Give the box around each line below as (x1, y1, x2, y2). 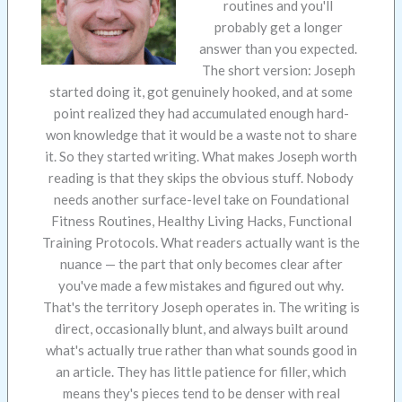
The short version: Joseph (201, 62, 355, 79)
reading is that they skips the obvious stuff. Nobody (48, 170, 354, 187)
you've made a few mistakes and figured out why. (58, 277, 344, 294)
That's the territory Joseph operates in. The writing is (42, 299, 360, 316)
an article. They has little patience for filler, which (56, 363, 346, 380)
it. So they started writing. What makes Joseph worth (45, 148, 357, 165)
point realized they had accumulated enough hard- (53, 105, 349, 122)
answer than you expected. (199, 40, 358, 57)
